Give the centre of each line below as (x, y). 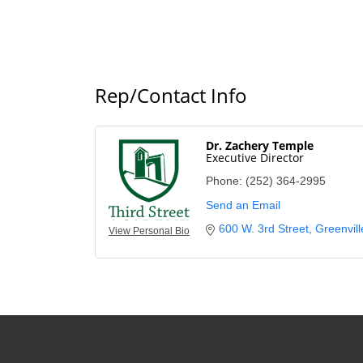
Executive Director (255, 157)
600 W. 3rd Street (264, 228)
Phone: (224, 180)
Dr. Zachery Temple (260, 145)
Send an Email (243, 205)
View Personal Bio (149, 231)
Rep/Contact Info (171, 95)
